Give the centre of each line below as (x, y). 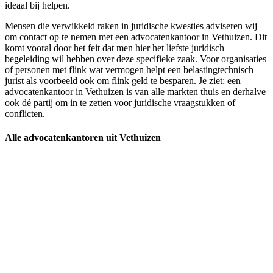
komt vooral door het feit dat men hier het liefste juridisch (115, 48)
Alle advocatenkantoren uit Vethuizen (83, 138)
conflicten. (25, 114)
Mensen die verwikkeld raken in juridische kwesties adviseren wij (131, 26)
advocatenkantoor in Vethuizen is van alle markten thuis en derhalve (135, 92)
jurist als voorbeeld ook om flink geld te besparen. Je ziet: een (123, 81)
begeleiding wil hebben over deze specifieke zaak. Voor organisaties (136, 59)
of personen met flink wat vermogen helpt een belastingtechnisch (129, 70)
